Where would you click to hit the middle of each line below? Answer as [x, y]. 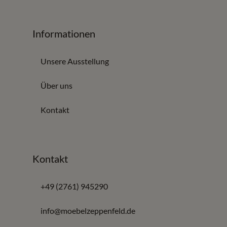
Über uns [56, 86]
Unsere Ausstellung [75, 61]
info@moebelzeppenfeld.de [88, 211]
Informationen [64, 34]
